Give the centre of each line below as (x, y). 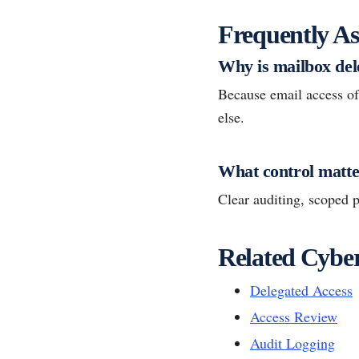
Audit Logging (292, 343)
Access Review (294, 316)
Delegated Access (301, 290)
